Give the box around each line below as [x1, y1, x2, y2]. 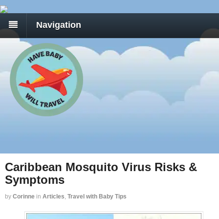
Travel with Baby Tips [67, 193, 127, 200]
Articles [43, 193, 65, 200]
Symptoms [5, 173, 65, 186]
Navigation [36, 20, 81, 30]
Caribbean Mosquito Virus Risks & [5, 160, 197, 174]
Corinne [13, 193, 35, 200]
